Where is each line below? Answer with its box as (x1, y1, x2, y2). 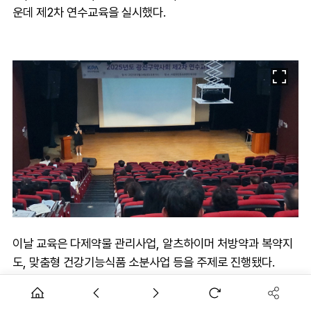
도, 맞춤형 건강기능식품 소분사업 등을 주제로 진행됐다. (12, 254, 275, 269)
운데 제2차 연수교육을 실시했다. (12, 4, 166, 19)
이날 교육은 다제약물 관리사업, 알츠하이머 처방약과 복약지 (12, 235, 293, 251)
